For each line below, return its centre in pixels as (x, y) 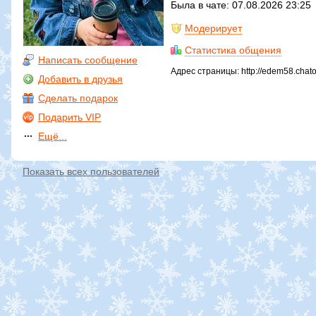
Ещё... (53, 136)
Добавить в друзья (80, 79)
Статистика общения (233, 50)
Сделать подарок (78, 98)
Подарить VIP (69, 117)
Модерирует (213, 28)
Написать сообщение (88, 60)
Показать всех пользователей (91, 171)
